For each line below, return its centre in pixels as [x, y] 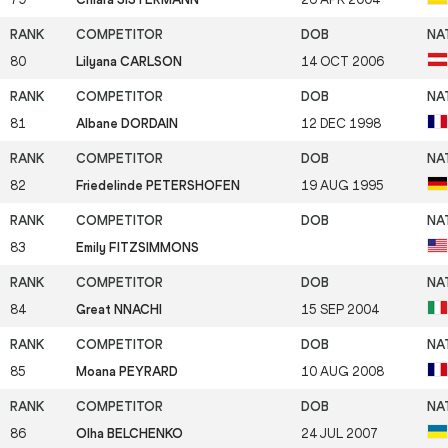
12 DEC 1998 [341, 123]
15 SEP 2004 [340, 309]
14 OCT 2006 [342, 61]
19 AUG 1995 [342, 185]
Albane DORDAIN [127, 123]
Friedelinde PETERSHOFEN [158, 185]
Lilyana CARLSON [129, 61]
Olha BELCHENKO [129, 433]
